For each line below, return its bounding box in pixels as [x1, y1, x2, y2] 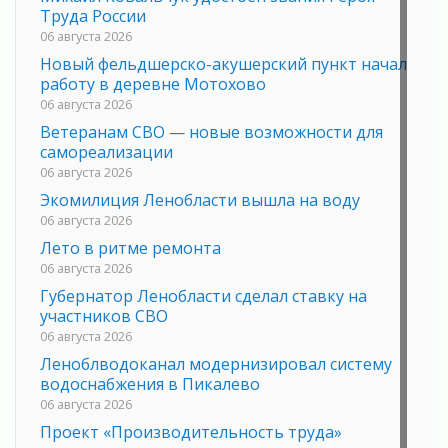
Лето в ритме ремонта [40, 237, 221, 260]
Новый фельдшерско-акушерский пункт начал [40, 53, 407, 76]
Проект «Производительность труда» [40, 421, 342, 444]
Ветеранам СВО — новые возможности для [40, 121, 383, 144]
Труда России [40, 5, 146, 28]
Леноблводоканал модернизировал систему [40, 353, 392, 376]
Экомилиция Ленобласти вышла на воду [40, 189, 360, 212]
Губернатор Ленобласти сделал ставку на [40, 285, 367, 308]
